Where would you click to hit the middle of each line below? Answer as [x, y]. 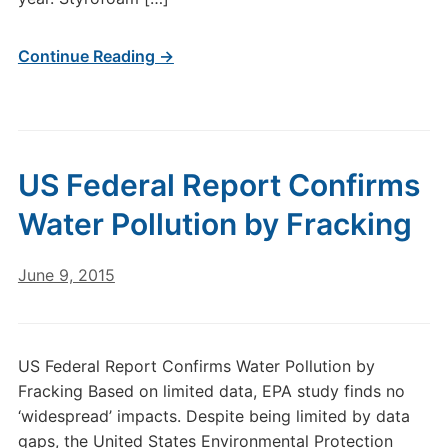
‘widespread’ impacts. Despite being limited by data [213, 416]
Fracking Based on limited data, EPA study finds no [211, 391]
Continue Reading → [95, 56]
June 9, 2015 [66, 275]
